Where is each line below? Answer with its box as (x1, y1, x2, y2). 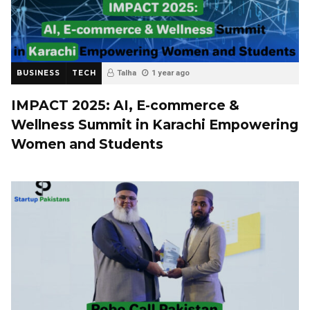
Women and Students (11, 136, 163, 153)
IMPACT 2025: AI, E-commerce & (11, 97, 239, 114)
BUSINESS (17, 69, 60, 78)
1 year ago (152, 69, 190, 78)
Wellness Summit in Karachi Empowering (11, 116, 298, 134)
